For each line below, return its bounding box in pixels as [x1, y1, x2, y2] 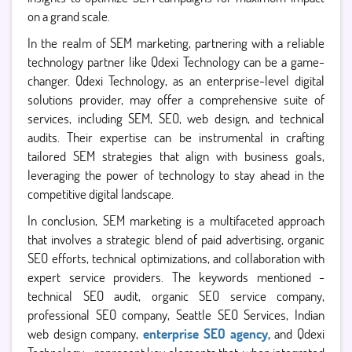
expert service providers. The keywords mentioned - [27, 268, 324, 286]
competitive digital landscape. [27, 185, 174, 203]
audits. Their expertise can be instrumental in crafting [27, 128, 324, 146]
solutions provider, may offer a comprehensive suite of [27, 90, 324, 108]
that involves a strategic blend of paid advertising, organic [27, 230, 324, 248]
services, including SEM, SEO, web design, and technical [27, 109, 324, 127]
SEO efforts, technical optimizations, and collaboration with [27, 249, 324, 267]
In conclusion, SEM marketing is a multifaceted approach [27, 211, 324, 229]
